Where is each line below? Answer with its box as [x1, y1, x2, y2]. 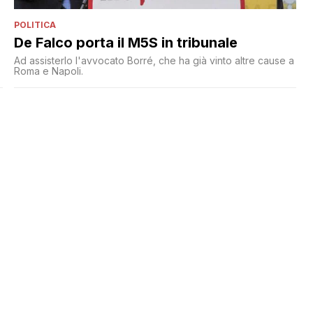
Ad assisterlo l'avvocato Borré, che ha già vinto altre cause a [13, 54, 294, 67]
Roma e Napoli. [13, 65, 83, 78]
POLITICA [13, 20, 56, 31]
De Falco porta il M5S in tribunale [13, 34, 238, 52]
